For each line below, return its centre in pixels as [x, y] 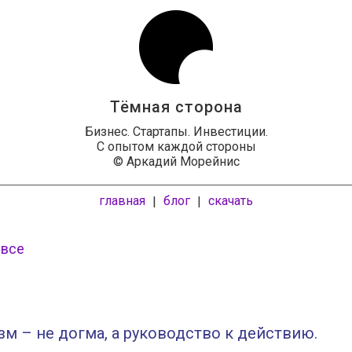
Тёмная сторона [176, 107]
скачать [231, 201]
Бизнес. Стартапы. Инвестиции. [176, 132]
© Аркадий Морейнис [176, 161]
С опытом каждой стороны [176, 147]
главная [122, 201]
